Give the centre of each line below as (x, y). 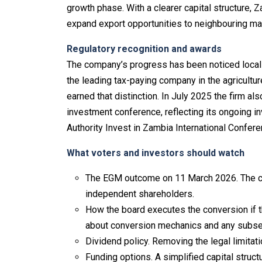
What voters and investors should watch (156, 153)
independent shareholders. (140, 194)
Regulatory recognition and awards (144, 49)
